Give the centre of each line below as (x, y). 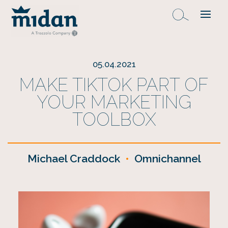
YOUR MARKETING (114, 102)
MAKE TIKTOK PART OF (114, 85)
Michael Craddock (74, 159)
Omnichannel (167, 159)
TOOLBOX (114, 119)
